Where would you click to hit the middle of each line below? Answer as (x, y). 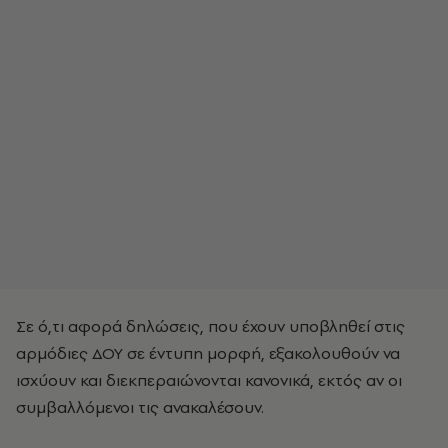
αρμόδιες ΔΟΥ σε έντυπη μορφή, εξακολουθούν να (208, 353)
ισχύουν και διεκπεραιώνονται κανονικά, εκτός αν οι (209, 380)
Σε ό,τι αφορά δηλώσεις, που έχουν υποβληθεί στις (210, 326)
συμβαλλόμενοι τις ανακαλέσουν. (140, 407)
